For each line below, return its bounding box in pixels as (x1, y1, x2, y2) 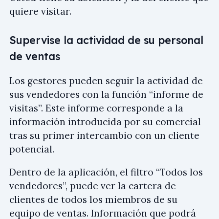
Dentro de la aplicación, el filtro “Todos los (9, 166, 203, 178)
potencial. (9, 143, 54, 155)
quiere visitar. (9, 5, 71, 18)
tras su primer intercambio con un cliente (9, 129, 199, 141)
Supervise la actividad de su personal (9, 33, 203, 46)
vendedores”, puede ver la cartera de (9, 179, 176, 192)
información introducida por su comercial (9, 115, 201, 128)
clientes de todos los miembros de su (9, 193, 177, 205)
